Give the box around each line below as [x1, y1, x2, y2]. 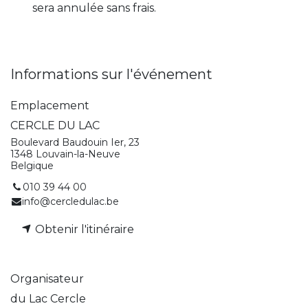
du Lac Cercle [10, 291, 86, 305]
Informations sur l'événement [10, 65, 212, 82]
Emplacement [10, 98, 89, 112]
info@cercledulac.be [22, 195, 120, 208]
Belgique [10, 159, 54, 172]
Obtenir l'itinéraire [32, 222, 134, 236]
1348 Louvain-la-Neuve [10, 147, 120, 160]
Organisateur [10, 272, 84, 285]
